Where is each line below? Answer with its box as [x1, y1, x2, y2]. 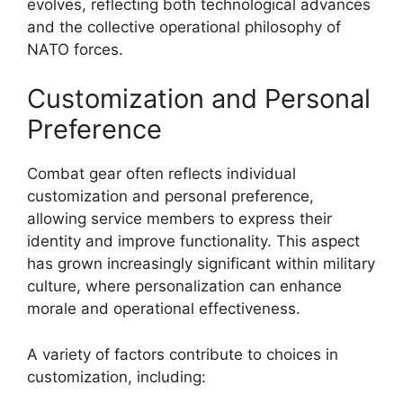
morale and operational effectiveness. [27, 300, 300, 318]
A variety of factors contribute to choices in [27, 345, 338, 363]
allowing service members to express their [27, 210, 332, 228]
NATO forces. [27, 40, 123, 58]
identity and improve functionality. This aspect [27, 232, 360, 250]
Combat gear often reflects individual [27, 165, 296, 183]
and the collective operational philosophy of [27, 17, 341, 36]
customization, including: [27, 367, 206, 386]
